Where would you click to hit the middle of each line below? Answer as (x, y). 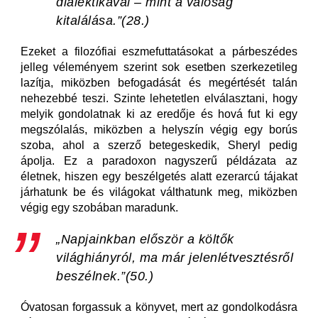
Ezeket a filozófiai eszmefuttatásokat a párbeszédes (159, 51)
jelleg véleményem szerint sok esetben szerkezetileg (159, 67)
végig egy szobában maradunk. (102, 208)
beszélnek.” (91, 276)
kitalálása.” (89, 21)
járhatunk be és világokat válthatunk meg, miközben (159, 192)
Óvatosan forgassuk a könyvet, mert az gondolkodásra (159, 307)
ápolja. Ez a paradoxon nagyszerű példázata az (159, 161)
